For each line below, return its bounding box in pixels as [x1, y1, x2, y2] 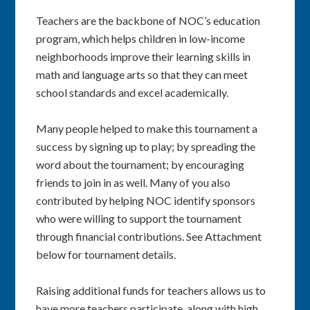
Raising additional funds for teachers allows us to [36, 284, 266, 297]
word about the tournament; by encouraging [36, 158, 245, 171]
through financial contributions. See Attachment [36, 230, 262, 243]
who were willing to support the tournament [36, 212, 242, 225]
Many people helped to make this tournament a [36, 122, 258, 135]
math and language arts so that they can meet [36, 68, 248, 81]
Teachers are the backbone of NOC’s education [36, 14, 261, 27]
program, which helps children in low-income [36, 32, 246, 45]
